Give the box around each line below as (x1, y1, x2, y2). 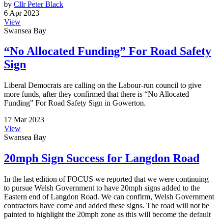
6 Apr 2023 (4, 8, 39, 17)
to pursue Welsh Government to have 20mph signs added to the (4, 184, 200, 192)
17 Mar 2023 (4, 115, 44, 124)
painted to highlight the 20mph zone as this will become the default (4, 210, 211, 219)
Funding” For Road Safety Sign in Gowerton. (4, 99, 146, 108)
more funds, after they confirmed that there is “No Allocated (4, 90, 189, 99)
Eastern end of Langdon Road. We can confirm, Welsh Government (4, 192, 214, 201)
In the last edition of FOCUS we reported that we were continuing (4, 175, 209, 184)
